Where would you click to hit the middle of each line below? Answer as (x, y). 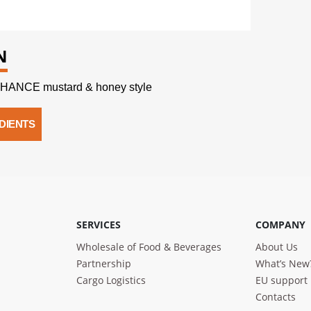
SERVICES (99, 225)
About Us (277, 247)
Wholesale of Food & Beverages (149, 247)
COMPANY (280, 225)
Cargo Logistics (111, 280)
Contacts (276, 297)
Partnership (104, 263)
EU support (281, 280)
